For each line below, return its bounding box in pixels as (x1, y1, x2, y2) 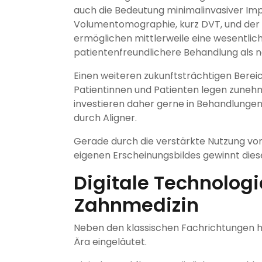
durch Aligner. (74, 111, 137, 125)
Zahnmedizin (74, 191, 199, 218)
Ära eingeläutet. (74, 235, 147, 249)
